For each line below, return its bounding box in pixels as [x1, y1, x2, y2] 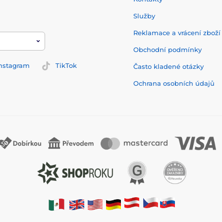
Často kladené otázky [133, 62, 204, 71]
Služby [133, 12, 155, 20]
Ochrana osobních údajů [133, 79, 215, 88]
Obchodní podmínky [133, 46, 202, 54]
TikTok [55, 61, 77, 69]
